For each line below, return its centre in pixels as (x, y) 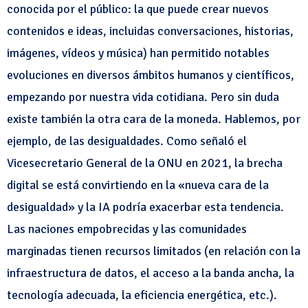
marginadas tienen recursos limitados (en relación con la (154, 251)
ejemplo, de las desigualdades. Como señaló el (127, 141)
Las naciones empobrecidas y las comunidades (127, 229)
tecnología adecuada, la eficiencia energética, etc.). (142, 295)
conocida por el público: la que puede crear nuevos (138, 9)
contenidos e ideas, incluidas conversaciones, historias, (150, 31)
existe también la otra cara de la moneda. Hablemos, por (154, 119)
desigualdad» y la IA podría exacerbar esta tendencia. (145, 207)
